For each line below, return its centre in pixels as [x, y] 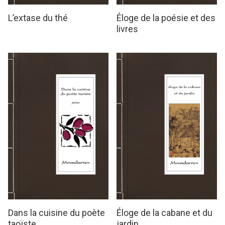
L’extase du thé [38, 18]
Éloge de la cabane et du [164, 213]
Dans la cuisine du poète [57, 213]
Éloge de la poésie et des [166, 18]
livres [127, 29]
